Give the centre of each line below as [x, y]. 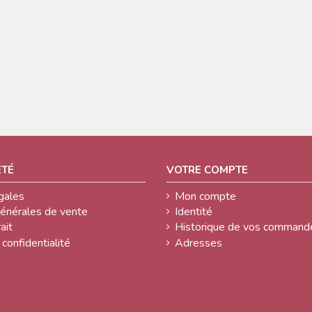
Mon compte [205, 196]
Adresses [198, 243]
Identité [194, 211]
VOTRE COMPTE [207, 170]
